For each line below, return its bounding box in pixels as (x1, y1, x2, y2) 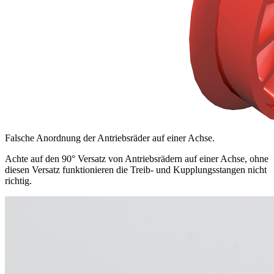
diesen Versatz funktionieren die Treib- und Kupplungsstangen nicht (5, 165, 267, 176)
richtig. (5, 176, 32, 187)
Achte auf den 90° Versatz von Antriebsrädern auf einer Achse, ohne (5, 154, 268, 165)
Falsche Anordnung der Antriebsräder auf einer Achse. (5, 133, 215, 144)
